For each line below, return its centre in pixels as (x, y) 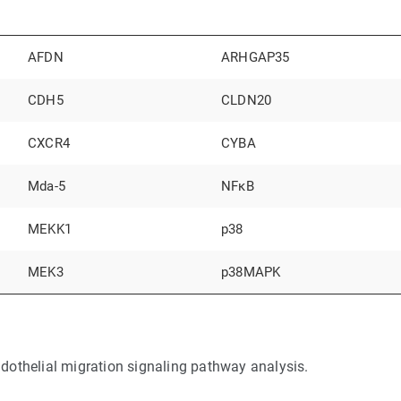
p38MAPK (251, 273)
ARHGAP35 (256, 58)
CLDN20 (247, 101)
